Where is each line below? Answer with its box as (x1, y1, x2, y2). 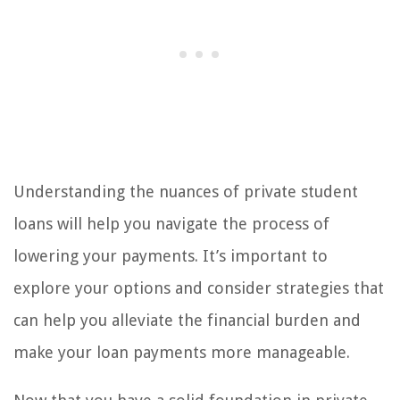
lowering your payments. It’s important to (13, 246, 328, 266)
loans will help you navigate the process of (13, 214, 329, 234)
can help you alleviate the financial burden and (13, 311, 361, 330)
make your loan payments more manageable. (13, 343, 350, 362)
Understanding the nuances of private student (13, 182, 358, 202)
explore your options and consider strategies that (13, 279, 384, 298)
